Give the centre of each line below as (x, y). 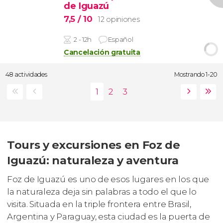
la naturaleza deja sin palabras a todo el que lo (102, 191)
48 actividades (26, 75)
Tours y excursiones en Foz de (94, 145)
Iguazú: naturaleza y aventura (93, 160)
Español (121, 39)
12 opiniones (119, 19)
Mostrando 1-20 (196, 75)
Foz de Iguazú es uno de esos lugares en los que (108, 179)
